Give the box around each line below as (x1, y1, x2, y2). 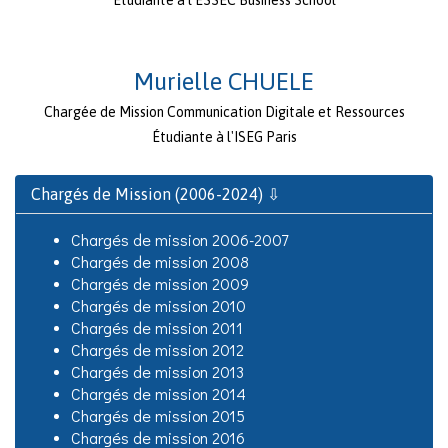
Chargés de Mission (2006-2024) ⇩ (31, 185, 280, 204)
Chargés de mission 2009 (71, 273, 249, 295)
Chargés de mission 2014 (71, 383, 246, 405)
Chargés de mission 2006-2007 (71, 229, 288, 251)
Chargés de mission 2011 (71, 317, 243, 339)
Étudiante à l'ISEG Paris (151, 129, 297, 146)
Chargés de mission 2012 (71, 339, 244, 361)
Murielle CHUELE (134, 68, 314, 96)
